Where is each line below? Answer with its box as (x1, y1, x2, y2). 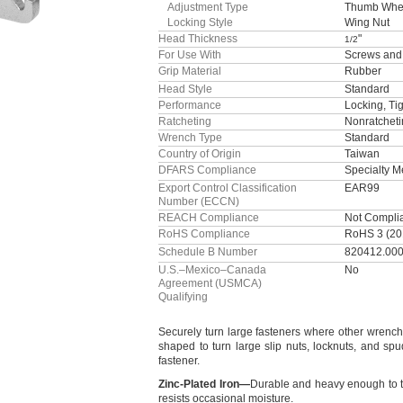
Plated (184, 378, 216, 390)
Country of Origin (158, 148, 241, 160)
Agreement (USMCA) (158, 277, 262, 290)
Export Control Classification (158, 182, 297, 194)
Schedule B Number (158, 246, 257, 258)
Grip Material (158, 65, 221, 77)
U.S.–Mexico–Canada (158, 264, 266, 276)
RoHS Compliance (158, 228, 250, 240)
